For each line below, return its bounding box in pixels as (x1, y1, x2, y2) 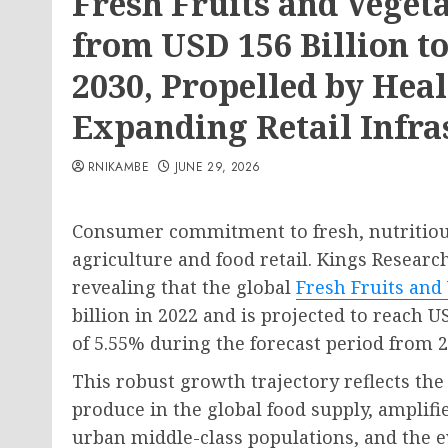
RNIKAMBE (88, 158, 149, 176)
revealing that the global (72, 275, 296, 299)
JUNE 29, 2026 (174, 158, 261, 176)
